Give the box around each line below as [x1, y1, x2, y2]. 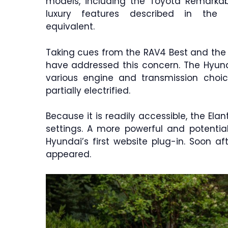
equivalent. [45, 20, 95, 33]
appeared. [45, 148, 91, 161]
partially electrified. [45, 84, 130, 97]
